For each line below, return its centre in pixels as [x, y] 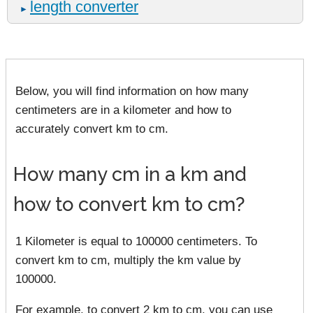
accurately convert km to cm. [92, 129]
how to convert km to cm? [129, 204]
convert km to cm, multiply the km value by [128, 260]
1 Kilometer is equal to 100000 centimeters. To [136, 241]
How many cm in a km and [130, 174]
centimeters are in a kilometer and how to [123, 110]
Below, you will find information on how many [132, 91]
